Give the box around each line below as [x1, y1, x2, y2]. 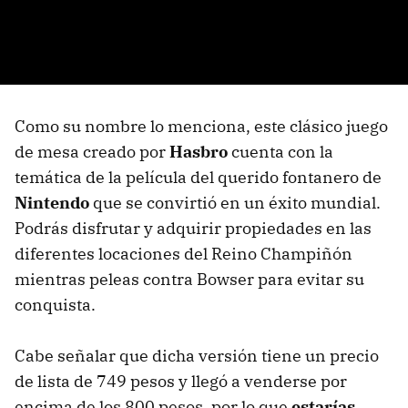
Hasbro [169, 141, 228, 163]
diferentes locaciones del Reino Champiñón [15, 243, 352, 265]
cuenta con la [228, 141, 333, 163]
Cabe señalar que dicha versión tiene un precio [15, 345, 379, 367]
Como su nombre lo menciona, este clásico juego [15, 116, 388, 138]
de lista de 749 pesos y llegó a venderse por [15, 371, 347, 393]
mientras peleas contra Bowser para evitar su [15, 269, 364, 291]
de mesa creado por [15, 141, 169, 163]
